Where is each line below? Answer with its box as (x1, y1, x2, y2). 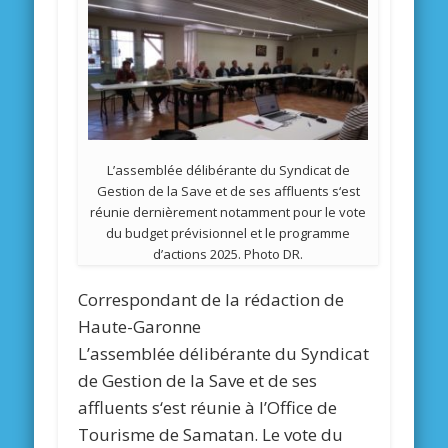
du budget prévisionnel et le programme (106, 224, 351, 243)
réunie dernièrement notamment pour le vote (90, 203, 367, 222)
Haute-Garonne (78, 315, 202, 339)
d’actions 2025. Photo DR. (153, 245, 304, 264)
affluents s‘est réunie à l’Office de (78, 396, 338, 420)
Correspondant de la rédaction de (78, 288, 345, 312)
